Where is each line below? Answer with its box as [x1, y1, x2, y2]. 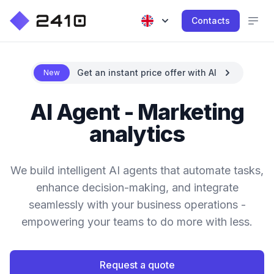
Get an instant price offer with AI [76, 67, 217, 78]
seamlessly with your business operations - [28, 198, 246, 211]
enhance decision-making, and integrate [35, 181, 239, 194]
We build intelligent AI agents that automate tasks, [10, 164, 264, 177]
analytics [89, 120, 185, 147]
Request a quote [99, 259, 175, 271]
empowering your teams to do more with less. [21, 215, 253, 228]
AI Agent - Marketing [29, 98, 244, 125]
